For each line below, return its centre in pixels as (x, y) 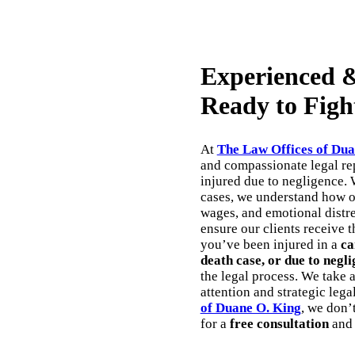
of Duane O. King (250, 307)
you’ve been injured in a (270, 244)
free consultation (279, 323)
